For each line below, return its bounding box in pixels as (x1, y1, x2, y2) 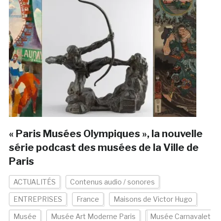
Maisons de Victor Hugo (113, 195, 192, 204)
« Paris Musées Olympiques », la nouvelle (8, 128, 203, 140)
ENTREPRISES (13, 195, 62, 204)
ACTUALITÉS (13, 178, 56, 186)
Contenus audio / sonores (70, 178, 155, 186)
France (76, 195, 99, 204)
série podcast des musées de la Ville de (8, 142, 199, 154)
